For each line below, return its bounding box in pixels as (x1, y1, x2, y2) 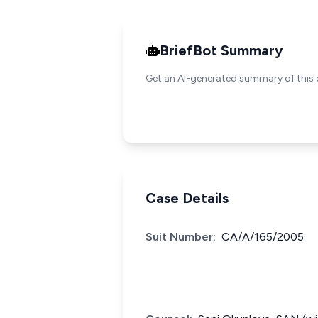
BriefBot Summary (160, 42, 283, 59)
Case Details (146, 190, 229, 207)
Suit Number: (146, 230, 216, 243)
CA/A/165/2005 (221, 230, 304, 243)
